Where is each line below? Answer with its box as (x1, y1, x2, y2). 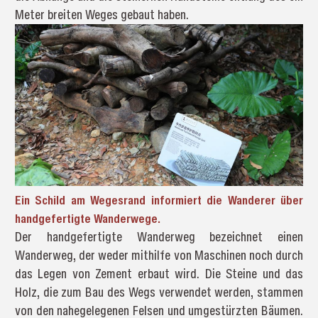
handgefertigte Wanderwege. (14, 209, 160, 227)
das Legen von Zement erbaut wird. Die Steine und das (14, 264, 304, 283)
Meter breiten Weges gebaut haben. (14, 5, 189, 23)
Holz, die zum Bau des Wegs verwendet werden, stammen (14, 283, 304, 301)
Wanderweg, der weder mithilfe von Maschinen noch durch (14, 246, 304, 264)
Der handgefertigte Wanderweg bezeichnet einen (14, 227, 304, 246)
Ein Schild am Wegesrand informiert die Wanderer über (14, 190, 304, 209)
